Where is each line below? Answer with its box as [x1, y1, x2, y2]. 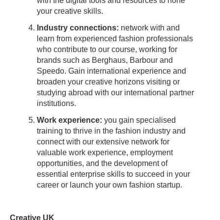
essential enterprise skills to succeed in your [37, 170, 190, 179]
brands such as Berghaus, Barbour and [37, 56, 173, 65]
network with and [121, 24, 180, 32]
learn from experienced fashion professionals [37, 34, 193, 43]
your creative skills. [37, 7, 103, 16]
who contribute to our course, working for [37, 45, 177, 54]
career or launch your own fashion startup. [37, 181, 182, 190]
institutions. [37, 99, 76, 108]
